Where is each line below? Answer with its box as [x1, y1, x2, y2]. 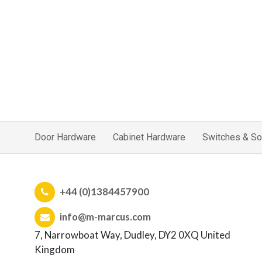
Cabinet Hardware [112, 132, 185, 143]
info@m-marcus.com [60, 211, 151, 223]
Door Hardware [35, 132, 96, 143]
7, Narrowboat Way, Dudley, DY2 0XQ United [35, 229, 230, 241]
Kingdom [35, 243, 75, 256]
